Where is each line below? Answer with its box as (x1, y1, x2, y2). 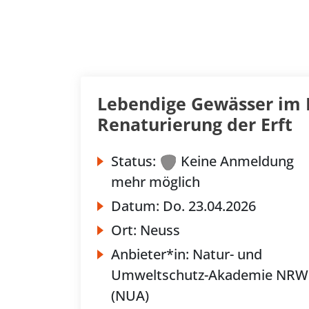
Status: (111, 152, 156, 170)
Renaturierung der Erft (97, 112, 292, 136)
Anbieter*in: (111, 245, 192, 263)
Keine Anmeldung (181, 152, 294, 170)
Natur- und (192, 245, 262, 263)
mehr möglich (111, 172, 200, 191)
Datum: (111, 197, 163, 215)
